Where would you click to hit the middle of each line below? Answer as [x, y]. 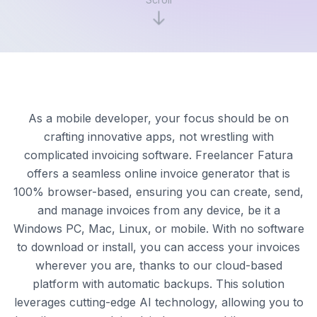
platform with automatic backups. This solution [158, 283]
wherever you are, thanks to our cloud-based [158, 265]
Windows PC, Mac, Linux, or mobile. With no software [158, 228]
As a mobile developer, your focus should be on [158, 118]
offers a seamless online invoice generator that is [158, 173]
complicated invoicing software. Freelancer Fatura [158, 155]
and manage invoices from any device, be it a [158, 210]
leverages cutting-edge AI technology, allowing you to [158, 302]
